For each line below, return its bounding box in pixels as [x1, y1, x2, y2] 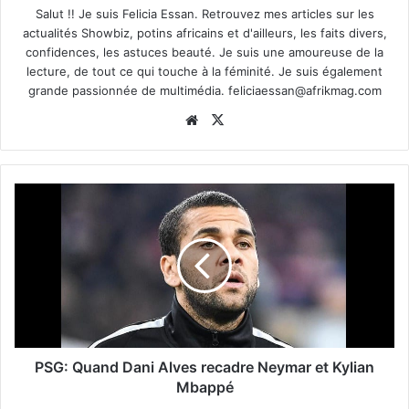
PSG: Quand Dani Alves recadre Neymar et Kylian [35, 357, 374, 376]
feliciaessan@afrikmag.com [227, 82, 382, 98]
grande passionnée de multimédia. [27, 82, 228, 98]
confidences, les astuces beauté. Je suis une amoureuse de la [26, 44, 383, 59]
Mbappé [175, 377, 234, 396]
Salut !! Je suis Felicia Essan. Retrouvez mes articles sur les [35, 5, 374, 21]
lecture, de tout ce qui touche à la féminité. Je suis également [26, 63, 383, 79]
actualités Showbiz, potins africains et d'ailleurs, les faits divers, [22, 25, 387, 40]
